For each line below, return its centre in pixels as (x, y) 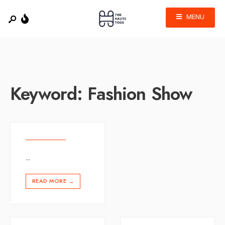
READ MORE (49, 181)
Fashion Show (140, 94)
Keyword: (49, 94)
